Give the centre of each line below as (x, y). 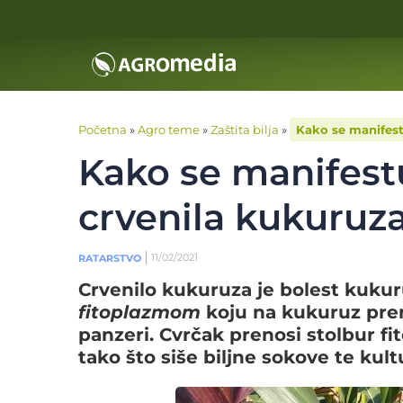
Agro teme (169, 130)
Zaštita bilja (245, 130)
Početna (103, 130)
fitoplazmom (139, 312)
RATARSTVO (110, 258)
